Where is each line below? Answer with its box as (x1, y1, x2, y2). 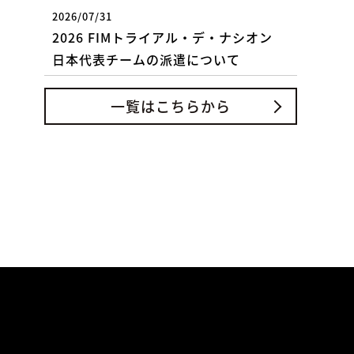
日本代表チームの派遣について (52, 49, 240, 69)
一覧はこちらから (111, 95, 231, 116)
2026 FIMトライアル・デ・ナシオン (52, 27, 273, 47)
